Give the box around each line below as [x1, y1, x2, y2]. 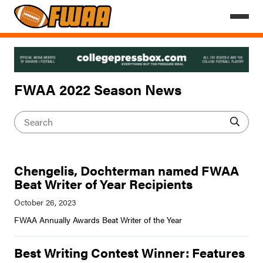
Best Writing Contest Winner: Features [14, 244, 245, 262]
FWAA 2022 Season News [14, 79, 181, 99]
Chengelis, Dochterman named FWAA [14, 161, 239, 180]
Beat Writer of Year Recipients [14, 175, 193, 193]
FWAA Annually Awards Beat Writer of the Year [14, 214, 182, 226]
